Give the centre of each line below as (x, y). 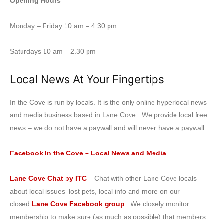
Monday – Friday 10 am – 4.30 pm (63, 26)
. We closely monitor (157, 204)
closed (21, 204)
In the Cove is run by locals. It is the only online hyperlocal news (108, 102)
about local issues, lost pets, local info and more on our (95, 191)
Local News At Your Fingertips (87, 79)
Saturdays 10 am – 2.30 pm (53, 51)
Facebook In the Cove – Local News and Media (89, 153)
